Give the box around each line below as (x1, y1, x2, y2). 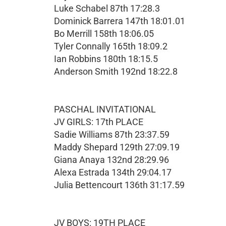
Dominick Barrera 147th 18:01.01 (54, 16, 185, 26)
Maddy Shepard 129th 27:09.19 (54, 142, 180, 152)
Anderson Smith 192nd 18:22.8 (54, 66, 178, 77)
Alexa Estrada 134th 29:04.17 (54, 167, 172, 178)
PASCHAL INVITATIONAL (54, 104, 156, 115)
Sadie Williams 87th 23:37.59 (54, 129, 169, 140)
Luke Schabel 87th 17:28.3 (54, 3, 160, 14)
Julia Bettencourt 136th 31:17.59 (54, 180, 185, 190)
